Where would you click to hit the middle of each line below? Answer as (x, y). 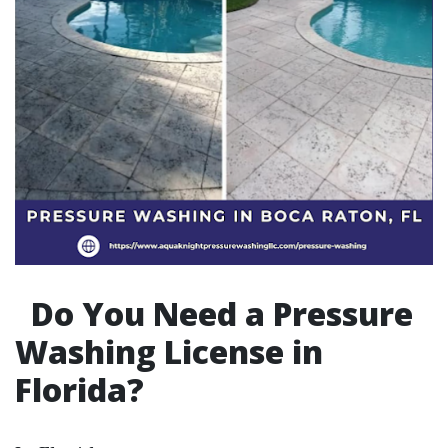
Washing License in (169, 351)
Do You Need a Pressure (218, 313)
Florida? (79, 389)
